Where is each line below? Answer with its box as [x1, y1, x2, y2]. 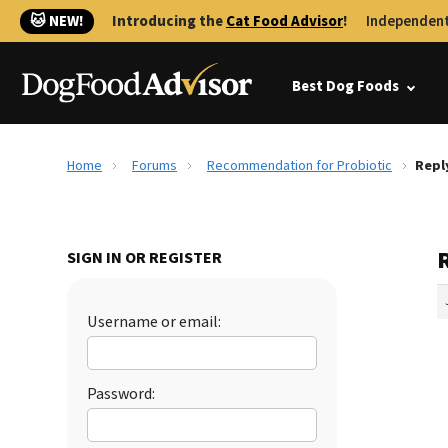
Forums [132, 156, 177, 176]
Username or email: [87, 311, 221, 333]
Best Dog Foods [292, 76, 399, 97]
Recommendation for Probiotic [207, 156, 392, 176]
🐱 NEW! [30, 11, 84, 32]
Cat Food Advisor [226, 11, 343, 32]
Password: [87, 383, 155, 405]
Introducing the [112, 11, 226, 32]
